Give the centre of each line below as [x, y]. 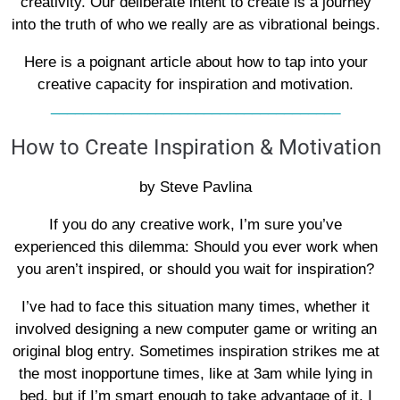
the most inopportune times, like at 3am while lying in [196, 374]
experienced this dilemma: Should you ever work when [196, 247]
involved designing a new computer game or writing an [196, 329]
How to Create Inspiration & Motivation [196, 147]
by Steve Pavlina [196, 187]
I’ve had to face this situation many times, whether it [196, 307]
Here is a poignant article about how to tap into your [196, 62]
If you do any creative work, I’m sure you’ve [196, 225]
